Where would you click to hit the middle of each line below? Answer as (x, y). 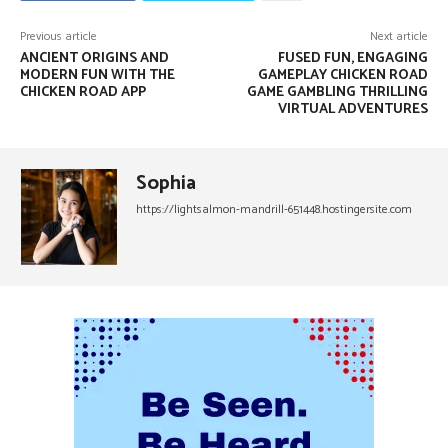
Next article (398, 36)
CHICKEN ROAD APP (83, 92)
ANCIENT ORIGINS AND (94, 58)
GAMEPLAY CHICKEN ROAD (342, 75)
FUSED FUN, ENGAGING (352, 58)
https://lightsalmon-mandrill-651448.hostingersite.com (274, 209)
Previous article (58, 36)
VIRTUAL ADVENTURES (352, 109)
